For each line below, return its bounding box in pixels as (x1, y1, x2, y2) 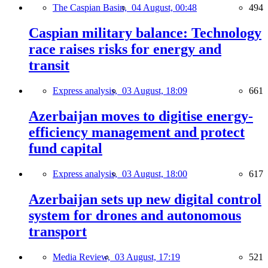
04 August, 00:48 (132, 2, 197, 13)
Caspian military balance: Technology (29, 25, 261, 41)
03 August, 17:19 (115, 251, 180, 262)
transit (29, 57, 69, 74)
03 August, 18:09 (122, 86, 187, 96)
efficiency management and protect (29, 124, 245, 140)
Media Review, (53, 251, 115, 262)
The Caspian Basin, (53, 2, 132, 13)
